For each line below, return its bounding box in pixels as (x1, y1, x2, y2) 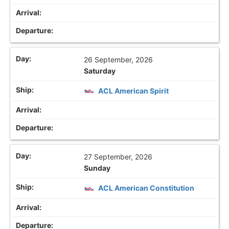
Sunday (84, 164, 111, 173)
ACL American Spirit (98, 86, 169, 96)
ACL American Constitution (98, 184, 195, 193)
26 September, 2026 (84, 55, 153, 64)
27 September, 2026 (84, 152, 153, 162)
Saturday (84, 66, 116, 76)
